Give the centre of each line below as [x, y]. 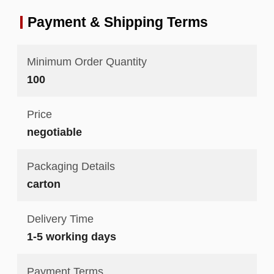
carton [43, 184]
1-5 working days [71, 236]
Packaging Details [71, 166]
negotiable [54, 131]
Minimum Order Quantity [87, 62]
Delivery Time [60, 219]
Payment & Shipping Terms [117, 22]
